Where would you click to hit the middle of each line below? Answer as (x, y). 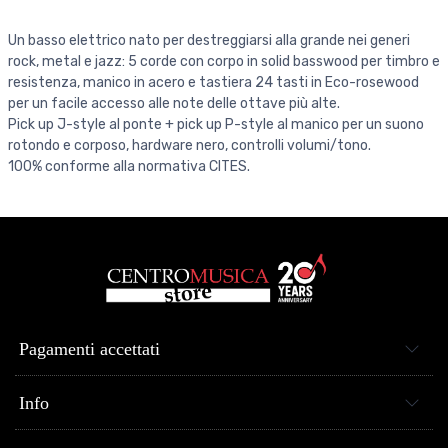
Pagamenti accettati (89, 348)
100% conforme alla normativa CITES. (129, 166)
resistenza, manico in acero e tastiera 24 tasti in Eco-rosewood (213, 82)
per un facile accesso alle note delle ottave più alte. (174, 103)
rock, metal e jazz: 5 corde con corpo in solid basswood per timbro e (224, 61)
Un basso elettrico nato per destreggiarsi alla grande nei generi (209, 40)
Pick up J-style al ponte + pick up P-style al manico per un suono (216, 124)
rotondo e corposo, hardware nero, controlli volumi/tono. (189, 145)
